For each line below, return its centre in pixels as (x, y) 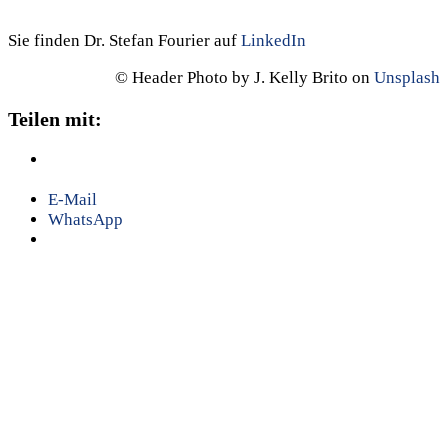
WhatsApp (85, 220)
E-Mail (72, 200)
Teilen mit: (55, 118)
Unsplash (407, 77)
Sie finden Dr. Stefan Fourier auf (124, 40)
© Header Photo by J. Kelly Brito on (244, 77)
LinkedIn (273, 40)
